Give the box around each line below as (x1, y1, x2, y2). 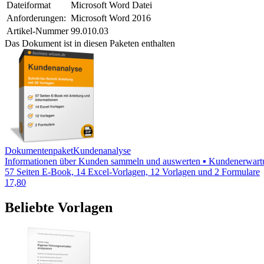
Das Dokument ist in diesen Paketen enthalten (5, 38, 175, 48)
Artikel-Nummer (6, 25, 68, 36)
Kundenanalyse (73, 145, 131, 156)
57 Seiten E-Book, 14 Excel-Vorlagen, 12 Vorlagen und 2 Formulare (5, 166, 260, 177)
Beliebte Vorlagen (5, 199, 113, 215)
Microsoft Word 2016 (71, 12, 151, 23)
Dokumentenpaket (5, 145, 73, 156)
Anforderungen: (6, 12, 66, 23)
